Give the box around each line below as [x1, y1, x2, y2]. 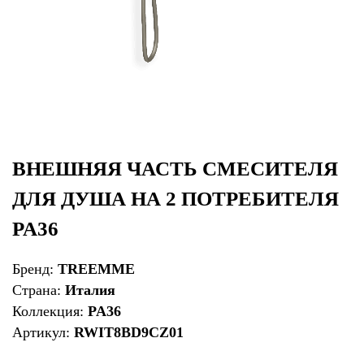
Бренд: [12, 260, 58, 277]
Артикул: [12, 323, 74, 340]
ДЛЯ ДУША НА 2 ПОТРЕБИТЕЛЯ [12, 188, 339, 210]
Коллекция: [12, 302, 88, 319]
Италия [65, 281, 115, 298]
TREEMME [58, 260, 135, 277]
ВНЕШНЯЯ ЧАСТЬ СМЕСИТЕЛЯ [12, 158, 338, 180]
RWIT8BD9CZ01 [74, 323, 184, 340]
